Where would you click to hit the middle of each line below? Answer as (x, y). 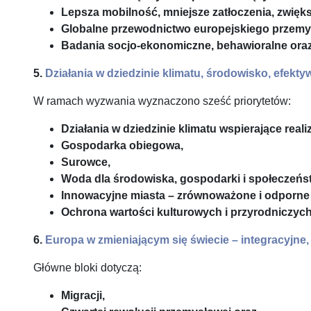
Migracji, (83, 295)
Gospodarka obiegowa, (122, 145)
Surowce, (86, 162)
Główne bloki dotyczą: (87, 268)
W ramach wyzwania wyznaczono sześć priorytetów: (162, 101)
